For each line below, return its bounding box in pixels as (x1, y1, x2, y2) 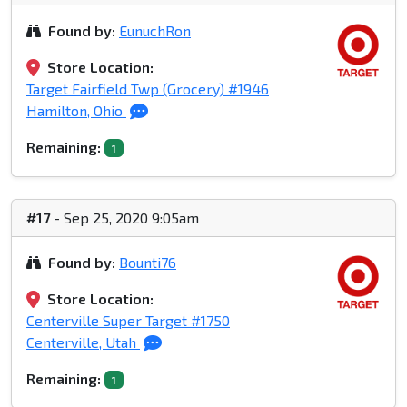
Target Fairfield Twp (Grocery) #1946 (26, 80, 269, 98)
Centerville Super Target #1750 (26, 312, 230, 330)
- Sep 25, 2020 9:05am (50, 209, 199, 227)
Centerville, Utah (26, 333, 140, 352)
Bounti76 (119, 253, 176, 272)
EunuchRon (119, 22, 191, 40)
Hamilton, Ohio (26, 102, 126, 120)
